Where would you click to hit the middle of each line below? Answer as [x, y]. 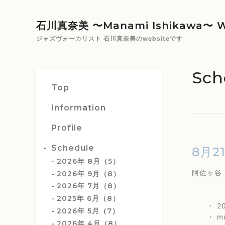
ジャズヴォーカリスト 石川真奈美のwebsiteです [109, 38]
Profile [67, 128]
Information [79, 108]
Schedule [73, 148]
